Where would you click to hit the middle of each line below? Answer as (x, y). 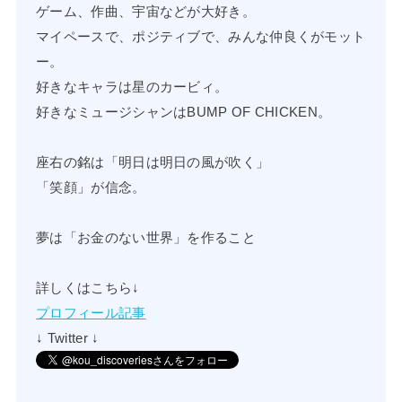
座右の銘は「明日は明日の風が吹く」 (153, 162)
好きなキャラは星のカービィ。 (132, 87)
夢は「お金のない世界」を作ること (146, 237)
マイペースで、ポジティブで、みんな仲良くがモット (201, 36)
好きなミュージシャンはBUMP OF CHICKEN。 (184, 112)
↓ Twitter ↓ (68, 338)
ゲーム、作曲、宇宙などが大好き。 (146, 11)
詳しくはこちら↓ (88, 288)
